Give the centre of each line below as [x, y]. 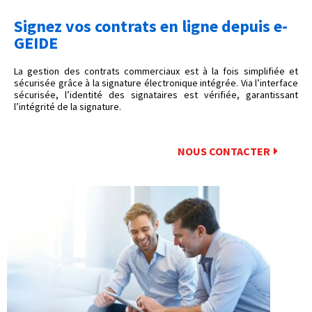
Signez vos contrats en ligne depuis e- [151, 26]
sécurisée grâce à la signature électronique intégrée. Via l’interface [156, 83]
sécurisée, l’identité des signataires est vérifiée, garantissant [156, 95]
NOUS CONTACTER [224, 151]
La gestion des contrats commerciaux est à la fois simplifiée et [156, 71]
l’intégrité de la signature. [68, 107]
